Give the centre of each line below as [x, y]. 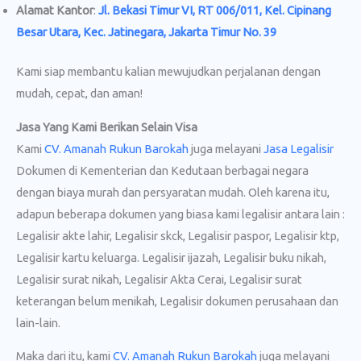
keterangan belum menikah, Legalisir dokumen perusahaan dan [177, 301]
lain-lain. [38, 322]
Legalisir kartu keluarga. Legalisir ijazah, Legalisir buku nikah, [171, 257]
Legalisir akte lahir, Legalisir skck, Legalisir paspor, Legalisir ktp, [178, 235]
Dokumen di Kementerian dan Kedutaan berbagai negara [162, 170]
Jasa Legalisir [299, 148]
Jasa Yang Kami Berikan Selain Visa [107, 127]
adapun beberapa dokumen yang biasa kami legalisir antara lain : [180, 214]
